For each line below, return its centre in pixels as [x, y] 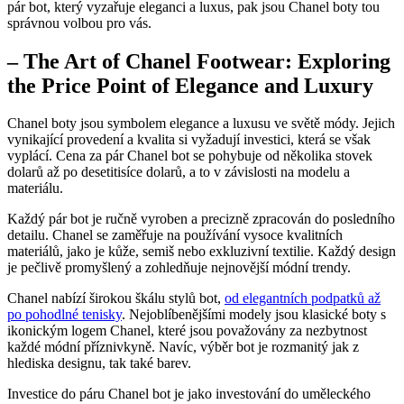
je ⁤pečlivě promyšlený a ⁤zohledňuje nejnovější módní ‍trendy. [179, 268]
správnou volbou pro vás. [79, 23]
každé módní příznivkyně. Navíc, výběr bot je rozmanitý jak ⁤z [183, 347]
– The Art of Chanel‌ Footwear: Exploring [199, 61]
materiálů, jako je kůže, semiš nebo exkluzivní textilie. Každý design [202, 252]
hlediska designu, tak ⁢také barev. [99, 363]
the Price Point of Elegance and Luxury [190, 85]
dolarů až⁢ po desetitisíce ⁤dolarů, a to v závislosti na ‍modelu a [179, 172]
